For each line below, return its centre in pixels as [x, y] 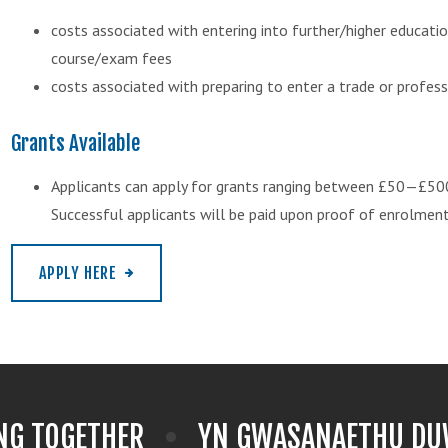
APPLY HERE [78, 273]
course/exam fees [111, 57]
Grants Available [75, 143]
